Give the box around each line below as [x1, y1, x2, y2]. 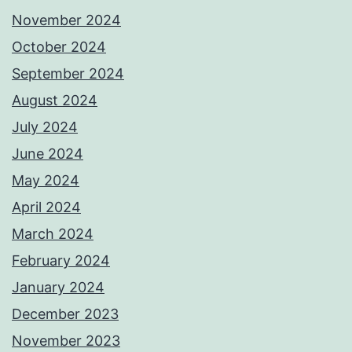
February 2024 [12, 252, 110, 269]
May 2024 [12, 172, 79, 189]
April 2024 [12, 199, 81, 216]
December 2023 [12, 306, 119, 323]
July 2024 [12, 119, 78, 136]
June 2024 [12, 145, 83, 163]
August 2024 [12, 92, 97, 109]
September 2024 [12, 65, 124, 82]
